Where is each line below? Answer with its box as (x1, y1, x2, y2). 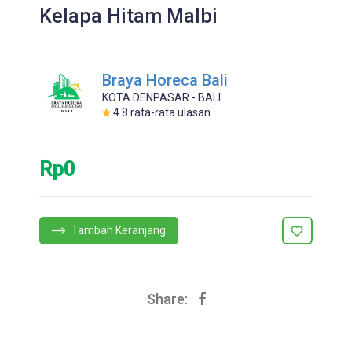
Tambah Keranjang (69, 224, 166, 236)
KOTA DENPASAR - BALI (102, 91, 221, 104)
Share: (146, 291, 188, 307)
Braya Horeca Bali (102, 71, 228, 90)
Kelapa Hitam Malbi (39, 5, 218, 27)
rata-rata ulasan (128, 106, 211, 119)
